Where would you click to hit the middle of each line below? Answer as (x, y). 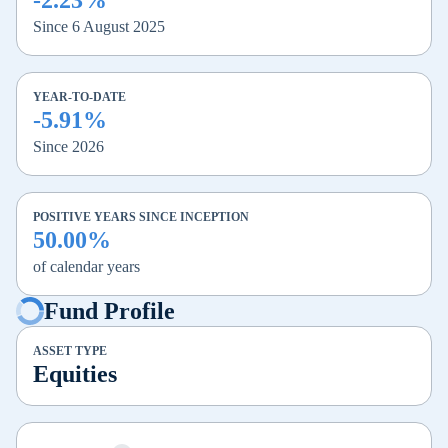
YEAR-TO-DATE (79, 97)
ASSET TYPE (70, 351)
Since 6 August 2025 (99, 27)
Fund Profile (109, 311)
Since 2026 (68, 147)
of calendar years (86, 267)
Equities (75, 374)
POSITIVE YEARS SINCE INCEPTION (141, 217)
